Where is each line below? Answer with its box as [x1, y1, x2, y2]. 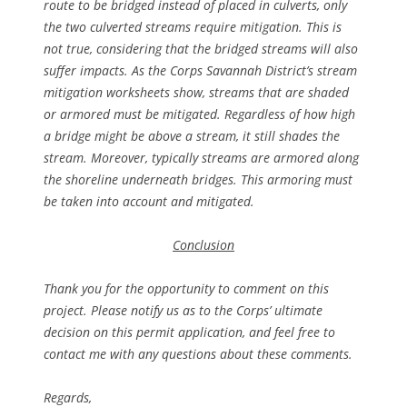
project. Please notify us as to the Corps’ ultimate [44, 301, 323, 319]
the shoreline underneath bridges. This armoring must [44, 170, 352, 188]
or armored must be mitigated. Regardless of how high [44, 104, 355, 123]
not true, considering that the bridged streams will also [44, 39, 358, 57]
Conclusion [173, 235, 234, 253]
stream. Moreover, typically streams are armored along [44, 148, 359, 166]
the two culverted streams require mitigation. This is [44, 17, 342, 35]
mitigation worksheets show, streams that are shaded [44, 83, 349, 101]
